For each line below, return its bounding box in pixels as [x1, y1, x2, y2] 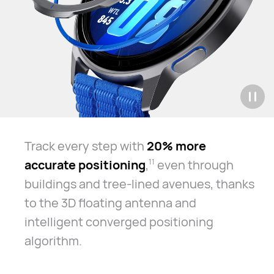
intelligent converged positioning [24, 213, 213, 230]
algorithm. [24, 232, 82, 249]
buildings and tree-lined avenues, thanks [24, 175, 254, 192]
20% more [146, 137, 206, 154]
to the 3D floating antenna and [24, 194, 196, 211]
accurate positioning [24, 156, 146, 173]
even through [154, 156, 234, 173]
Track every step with [24, 137, 147, 154]
